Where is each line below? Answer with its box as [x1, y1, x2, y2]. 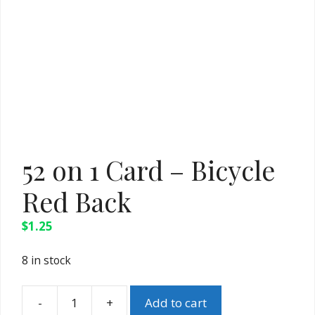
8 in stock [22, 252, 71, 269]
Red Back [22, 183, 131, 219]
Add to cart [145, 295, 207, 311]
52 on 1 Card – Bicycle [22, 151, 275, 188]
